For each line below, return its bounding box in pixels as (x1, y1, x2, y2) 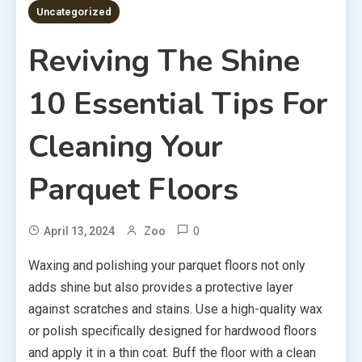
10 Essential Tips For (28, 82, 328, 124)
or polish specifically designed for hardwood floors (28, 322, 317, 339)
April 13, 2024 (44, 224, 115, 238)
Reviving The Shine (28, 40, 300, 82)
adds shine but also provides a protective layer (28, 279, 293, 295)
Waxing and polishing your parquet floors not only (28, 257, 305, 273)
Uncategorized (36, 5, 112, 18)
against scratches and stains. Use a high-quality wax (28, 301, 322, 317)
